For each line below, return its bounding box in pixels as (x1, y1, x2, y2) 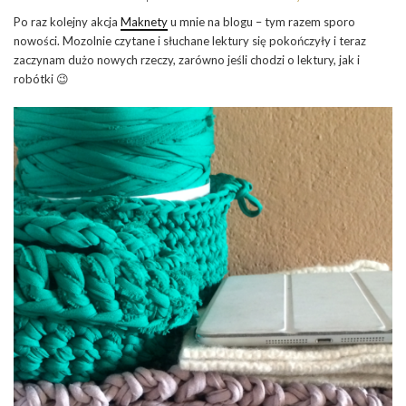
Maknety (121, 14, 168, 29)
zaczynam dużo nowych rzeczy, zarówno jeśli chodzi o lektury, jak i (14, 52, 360, 67)
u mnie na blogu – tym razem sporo (168, 14, 355, 29)
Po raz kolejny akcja (14, 14, 121, 29)
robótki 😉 (14, 71, 69, 86)
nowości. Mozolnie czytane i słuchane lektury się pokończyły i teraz (14, 33, 366, 48)
